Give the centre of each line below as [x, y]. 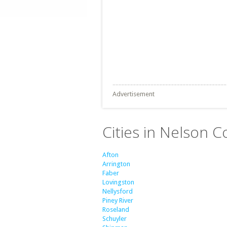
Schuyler [115, 219]
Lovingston [118, 182]
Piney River [118, 200]
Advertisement [134, 94]
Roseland [116, 210]
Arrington [116, 164]
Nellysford [118, 191]
